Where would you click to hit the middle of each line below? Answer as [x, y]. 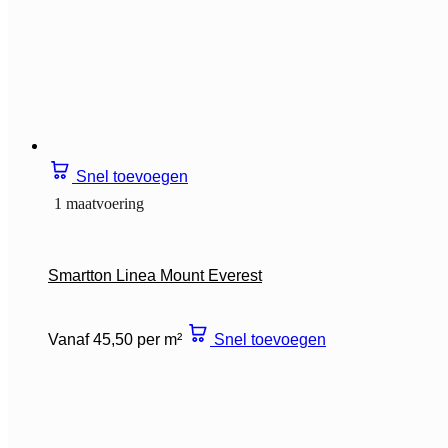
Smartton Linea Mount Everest [155, 275]
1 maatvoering [99, 203]
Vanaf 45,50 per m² [115, 339]
